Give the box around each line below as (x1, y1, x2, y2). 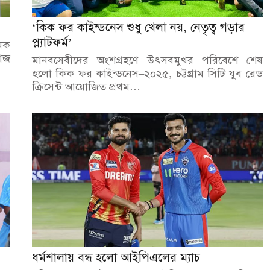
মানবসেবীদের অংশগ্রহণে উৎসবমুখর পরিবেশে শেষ (31, 53, 263, 67)
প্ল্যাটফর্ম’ (31, 34, 72, 50)
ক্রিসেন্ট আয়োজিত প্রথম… (31, 80, 140, 93)
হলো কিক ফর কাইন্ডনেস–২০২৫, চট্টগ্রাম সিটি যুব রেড (31, 66, 263, 80)
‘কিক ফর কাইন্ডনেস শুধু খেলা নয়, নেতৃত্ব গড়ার (31, 19, 245, 35)
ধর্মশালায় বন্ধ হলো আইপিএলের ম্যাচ (31, 250, 200, 265)
